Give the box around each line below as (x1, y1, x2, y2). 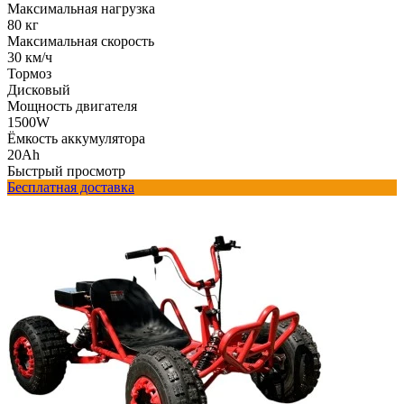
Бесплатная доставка (7, 179, 134, 195)
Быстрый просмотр (7, 162, 125, 179)
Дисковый (7, 81, 70, 97)
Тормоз (7, 65, 51, 81)
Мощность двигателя (7, 97, 137, 114)
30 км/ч (7, 49, 52, 65)
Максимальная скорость (7, 32, 154, 49)
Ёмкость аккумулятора (7, 130, 145, 146)
